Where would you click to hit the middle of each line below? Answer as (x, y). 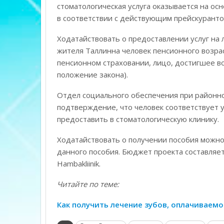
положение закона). (92, 75)
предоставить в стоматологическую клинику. (138, 119)
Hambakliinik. (78, 164)
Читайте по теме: (88, 184)
